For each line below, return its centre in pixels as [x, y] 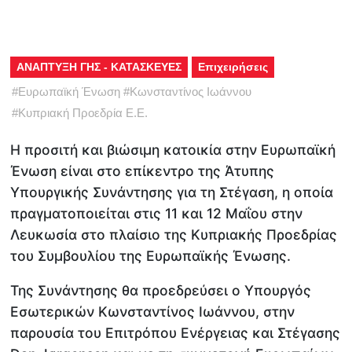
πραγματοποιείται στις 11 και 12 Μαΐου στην [157, 213]
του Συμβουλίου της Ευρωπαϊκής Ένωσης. [151, 255]
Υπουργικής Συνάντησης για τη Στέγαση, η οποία [172, 192]
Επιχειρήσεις [233, 66]
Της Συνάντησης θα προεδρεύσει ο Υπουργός [161, 291]
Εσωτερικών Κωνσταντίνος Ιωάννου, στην [153, 312]
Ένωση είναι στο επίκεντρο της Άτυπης [143, 170]
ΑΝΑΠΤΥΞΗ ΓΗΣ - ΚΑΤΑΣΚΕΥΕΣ [99, 66]
